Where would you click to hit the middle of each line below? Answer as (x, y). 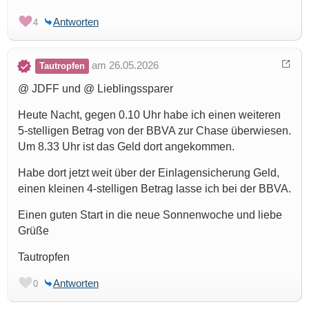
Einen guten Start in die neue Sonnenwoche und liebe (150, 215)
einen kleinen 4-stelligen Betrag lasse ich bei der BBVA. (154, 188)
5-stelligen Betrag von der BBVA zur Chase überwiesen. (154, 130)
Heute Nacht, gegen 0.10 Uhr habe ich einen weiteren (149, 114)
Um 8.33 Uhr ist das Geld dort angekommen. (126, 146)
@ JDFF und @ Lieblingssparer (96, 88)
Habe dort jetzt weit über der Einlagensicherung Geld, (149, 172)
